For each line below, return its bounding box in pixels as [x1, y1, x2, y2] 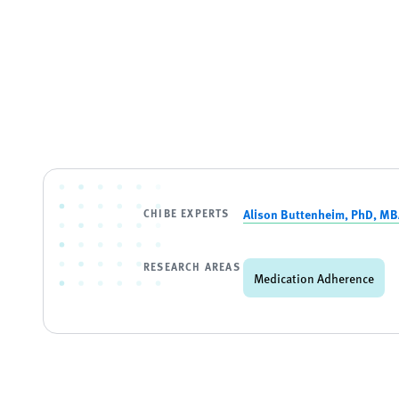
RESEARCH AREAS [143, 258, 240, 274]
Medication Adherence [254, 269, 374, 287]
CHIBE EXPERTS [143, 205, 230, 221]
